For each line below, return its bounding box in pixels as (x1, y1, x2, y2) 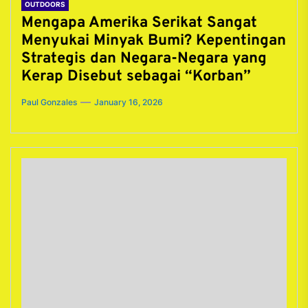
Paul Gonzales (21, 97, 77, 107)
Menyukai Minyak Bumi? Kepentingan (21, 32, 286, 50)
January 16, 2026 (94, 97, 163, 107)
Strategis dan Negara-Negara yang (21, 49, 267, 68)
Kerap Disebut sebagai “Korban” (21, 67, 251, 86)
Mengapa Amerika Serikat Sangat (21, 14, 257, 32)
